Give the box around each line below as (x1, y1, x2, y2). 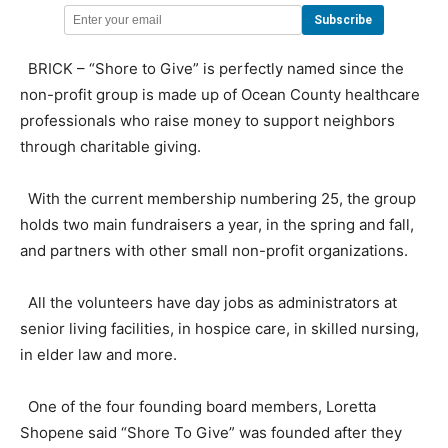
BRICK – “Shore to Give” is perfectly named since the (20, 59, 404, 79)
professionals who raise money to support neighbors (20, 111, 395, 131)
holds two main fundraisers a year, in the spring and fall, (20, 215, 414, 235)
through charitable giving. (20, 137, 201, 157)
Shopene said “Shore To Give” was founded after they (20, 423, 402, 443)
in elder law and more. (20, 345, 177, 365)
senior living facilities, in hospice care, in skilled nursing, (20, 319, 419, 339)
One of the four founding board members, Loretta (20, 397, 376, 417)
